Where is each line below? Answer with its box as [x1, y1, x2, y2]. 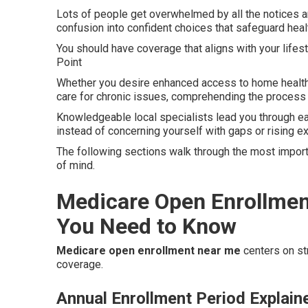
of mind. [56, 159, 95, 172]
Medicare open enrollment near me [56, 244, 241, 257]
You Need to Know [56, 213, 236, 239]
